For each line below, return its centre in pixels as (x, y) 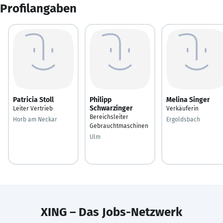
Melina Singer (188, 100)
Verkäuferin (182, 108)
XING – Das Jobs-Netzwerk (111, 212)
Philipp (101, 100)
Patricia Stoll (33, 100)
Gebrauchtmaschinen (119, 126)
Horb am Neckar (35, 119)
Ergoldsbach (183, 119)
